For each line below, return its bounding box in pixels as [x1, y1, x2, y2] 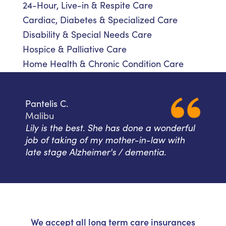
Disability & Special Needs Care [23, 28, 152, 41]
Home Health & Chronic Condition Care [23, 58, 184, 70]
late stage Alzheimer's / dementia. [25, 146, 166, 158]
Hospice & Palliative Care [23, 43, 127, 55]
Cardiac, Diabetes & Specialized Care [23, 14, 178, 26]
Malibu [25, 109, 54, 122]
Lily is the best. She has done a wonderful [25, 122, 195, 134]
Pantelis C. [25, 97, 68, 110]
